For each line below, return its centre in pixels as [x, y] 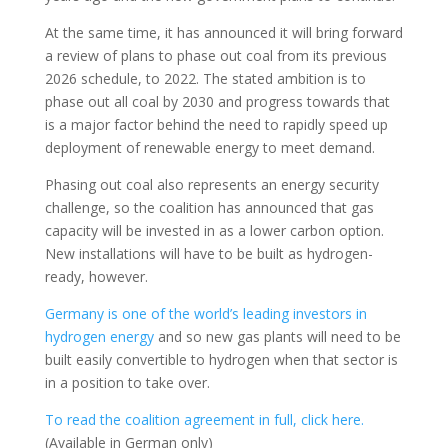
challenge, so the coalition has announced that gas [209, 208]
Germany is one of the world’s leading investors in [205, 314]
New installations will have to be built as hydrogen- [208, 254]
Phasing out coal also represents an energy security [211, 185]
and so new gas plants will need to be [277, 337]
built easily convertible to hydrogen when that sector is [221, 360]
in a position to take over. [127, 383]
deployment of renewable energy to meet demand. [209, 148]
